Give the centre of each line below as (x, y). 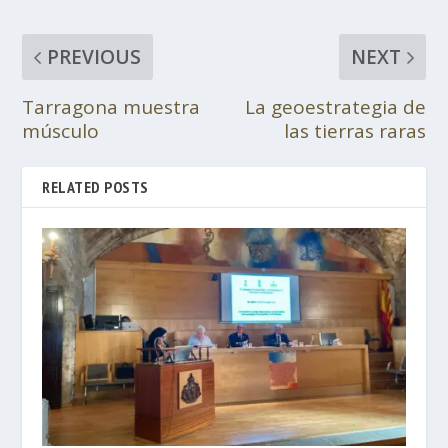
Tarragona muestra (111, 106)
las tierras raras (354, 130)
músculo (61, 130)
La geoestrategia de (335, 106)
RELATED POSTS (95, 186)
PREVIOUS (94, 56)
